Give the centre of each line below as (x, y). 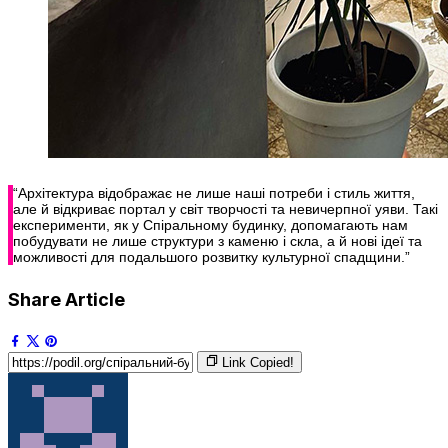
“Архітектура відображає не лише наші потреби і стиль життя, (214, 193)
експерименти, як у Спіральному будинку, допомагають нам (210, 225)
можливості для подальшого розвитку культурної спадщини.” (211, 257)
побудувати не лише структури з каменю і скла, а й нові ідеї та (217, 241)
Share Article (66, 300)
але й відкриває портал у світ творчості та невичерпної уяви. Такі (225, 209)
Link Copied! (258, 363)
